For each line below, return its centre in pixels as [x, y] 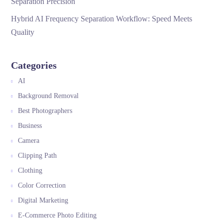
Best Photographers [45, 111]
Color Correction [42, 186]
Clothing [30, 171]
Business [30, 126]
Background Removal [49, 96]
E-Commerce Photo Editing [57, 216]
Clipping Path [38, 156]
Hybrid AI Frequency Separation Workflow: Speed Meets [102, 19]
